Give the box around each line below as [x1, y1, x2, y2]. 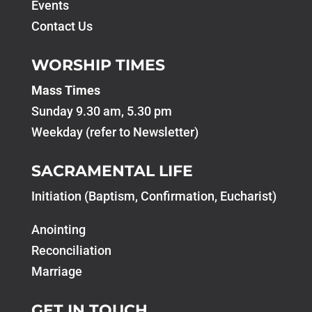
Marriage [31, 263, 82, 279]
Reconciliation [31, 242, 111, 258]
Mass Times [31, 82, 100, 97]
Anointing [31, 221, 86, 237]
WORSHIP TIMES [31, 55, 165, 75]
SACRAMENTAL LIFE [31, 161, 193, 180]
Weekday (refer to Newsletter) [31, 124, 198, 139]
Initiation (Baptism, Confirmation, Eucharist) [31, 188, 276, 203]
